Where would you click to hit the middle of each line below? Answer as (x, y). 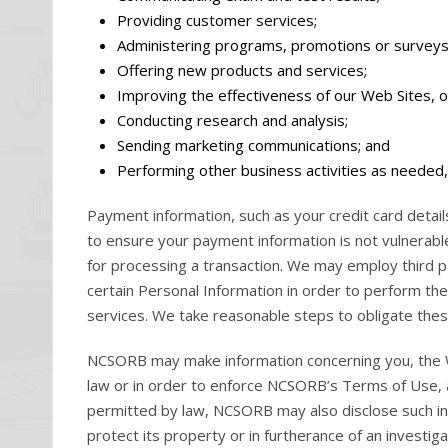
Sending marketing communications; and (253, 145)
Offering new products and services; (242, 70)
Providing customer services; (217, 20)
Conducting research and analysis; (232, 120)
